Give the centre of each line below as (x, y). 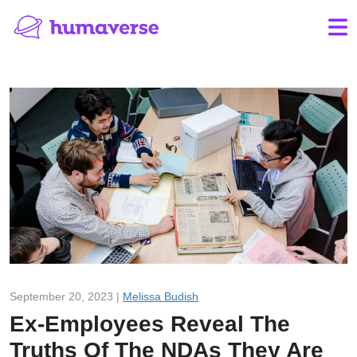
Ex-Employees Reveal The (150, 324)
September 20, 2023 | (66, 296)
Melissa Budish (161, 296)
